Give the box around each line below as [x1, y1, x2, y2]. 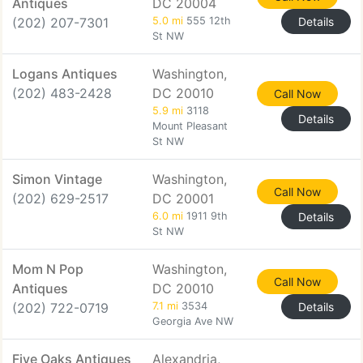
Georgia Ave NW [152, 315, 233, 327]
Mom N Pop [12, 261, 83, 277]
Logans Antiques [12, 66, 117, 82]
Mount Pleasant [152, 120, 228, 132]
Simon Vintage [12, 171, 102, 187]
